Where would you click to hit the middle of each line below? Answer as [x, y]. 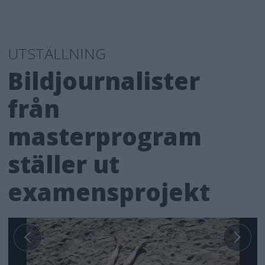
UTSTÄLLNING [57, 53]
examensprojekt [109, 192]
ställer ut [64, 164]
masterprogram [105, 136]
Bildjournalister [104, 80]
